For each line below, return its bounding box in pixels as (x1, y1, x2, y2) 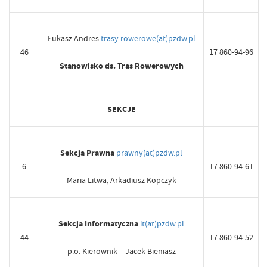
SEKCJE (107, 104, 136, 116)
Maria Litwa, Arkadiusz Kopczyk (66, 175, 176, 186)
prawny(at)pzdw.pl (116, 147, 182, 159)
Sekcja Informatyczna (58, 218, 138, 230)
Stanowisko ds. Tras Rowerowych (59, 60, 184, 72)
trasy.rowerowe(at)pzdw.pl (100, 33, 195, 44)
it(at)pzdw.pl (140, 218, 184, 229)
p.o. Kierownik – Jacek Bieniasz (67, 246, 176, 257)
